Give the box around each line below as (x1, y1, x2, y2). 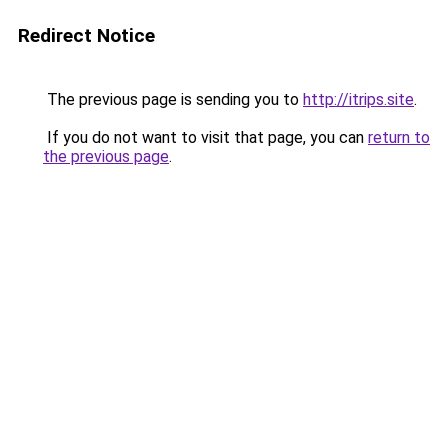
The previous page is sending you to (43, 90, 303, 109)
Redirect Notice (18, 24, 155, 47)
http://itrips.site (303, 90, 414, 109)
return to (368, 128, 430, 147)
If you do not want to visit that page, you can (43, 128, 368, 147)
